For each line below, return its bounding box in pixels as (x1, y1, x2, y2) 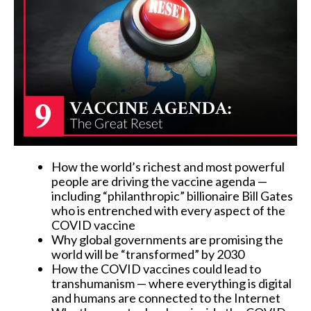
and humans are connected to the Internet (51, 290, 280, 306)
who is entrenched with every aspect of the (51, 203, 285, 219)
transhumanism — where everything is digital (51, 276, 292, 292)
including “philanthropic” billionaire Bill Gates (51, 188, 293, 204)
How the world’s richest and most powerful (51, 159, 285, 175)
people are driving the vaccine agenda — (51, 174, 267, 190)
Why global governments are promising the (51, 232, 283, 248)
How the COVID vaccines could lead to (51, 261, 261, 277)
